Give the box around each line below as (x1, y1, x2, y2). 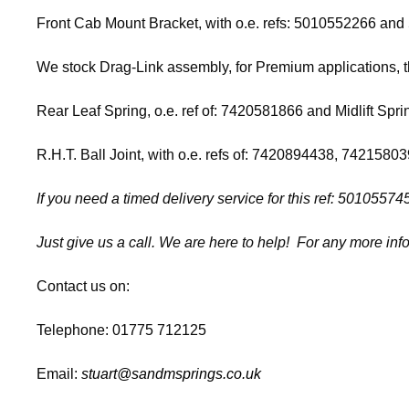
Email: (37, 365, 81, 382)
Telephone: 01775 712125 (37, 321, 206, 338)
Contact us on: (37, 278, 130, 294)
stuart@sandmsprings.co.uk (81, 365, 261, 382)
